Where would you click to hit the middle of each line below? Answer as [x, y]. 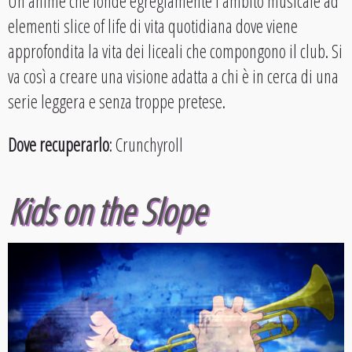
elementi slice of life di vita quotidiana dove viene [153, 26]
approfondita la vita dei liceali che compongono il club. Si [175, 51]
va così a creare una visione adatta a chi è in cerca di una [173, 77]
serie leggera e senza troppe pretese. [117, 102]
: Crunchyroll [146, 145]
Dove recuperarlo [59, 145]
